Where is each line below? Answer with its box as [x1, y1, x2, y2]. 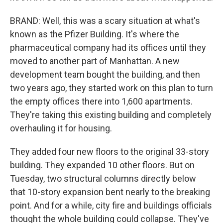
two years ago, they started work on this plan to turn [10, 83, 213, 93]
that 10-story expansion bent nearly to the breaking [10, 187, 210, 197]
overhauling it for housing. [10, 123, 112, 133]
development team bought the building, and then [10, 69, 200, 80]
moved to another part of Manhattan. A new [10, 56, 180, 66]
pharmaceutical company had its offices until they [10, 42, 206, 53]
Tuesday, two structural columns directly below [10, 173, 196, 184]
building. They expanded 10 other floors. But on [10, 160, 195, 170]
